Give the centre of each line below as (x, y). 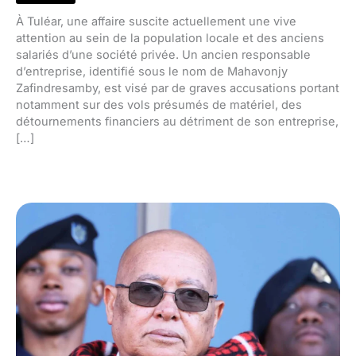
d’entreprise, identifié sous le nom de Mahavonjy (152, 72)
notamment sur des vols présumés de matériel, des (159, 105)
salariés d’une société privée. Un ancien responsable (163, 55)
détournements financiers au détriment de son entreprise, (177, 122)
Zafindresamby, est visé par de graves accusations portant (178, 89)
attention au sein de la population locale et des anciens (170, 39)
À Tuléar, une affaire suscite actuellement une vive (156, 22)
